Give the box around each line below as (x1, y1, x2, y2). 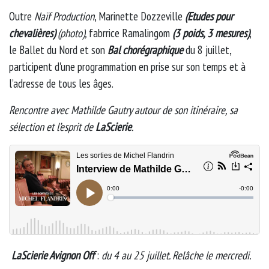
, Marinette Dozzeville (94, 8, 185, 23)
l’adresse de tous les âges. (9, 76, 113, 91)
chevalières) (9, 25, 55, 40)
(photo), (58, 25, 89, 40)
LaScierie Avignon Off (9, 247, 94, 262)
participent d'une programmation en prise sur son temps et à (9, 59, 246, 74)
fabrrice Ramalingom (89, 25, 172, 40)
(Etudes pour (185, 8, 233, 23)
